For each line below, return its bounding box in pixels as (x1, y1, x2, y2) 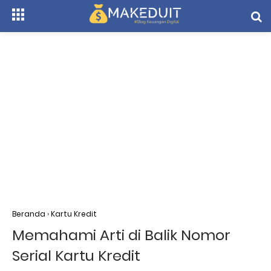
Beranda (12, 209, 45, 219)
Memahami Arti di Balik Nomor (12, 225, 230, 245)
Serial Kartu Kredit (12, 246, 140, 266)
